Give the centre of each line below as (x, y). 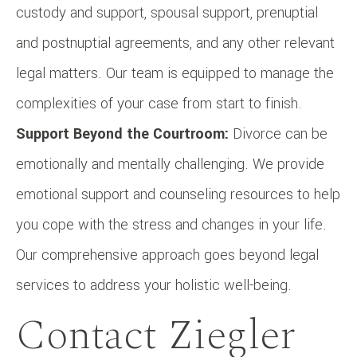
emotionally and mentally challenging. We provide (170, 164)
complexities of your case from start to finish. (159, 103)
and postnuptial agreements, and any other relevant (175, 43)
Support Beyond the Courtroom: (124, 133)
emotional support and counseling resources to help (178, 194)
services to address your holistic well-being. (154, 285)
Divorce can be (280, 133)
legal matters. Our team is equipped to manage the (175, 73)
